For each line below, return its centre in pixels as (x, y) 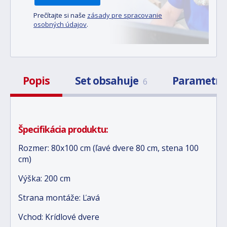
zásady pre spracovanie (125, 15)
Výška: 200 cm (44, 178)
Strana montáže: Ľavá (59, 197)
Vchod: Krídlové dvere (59, 217)
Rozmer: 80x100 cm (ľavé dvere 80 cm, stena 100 (108, 148)
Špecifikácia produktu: (63, 129)
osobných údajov (60, 24)
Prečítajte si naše (60, 15)
